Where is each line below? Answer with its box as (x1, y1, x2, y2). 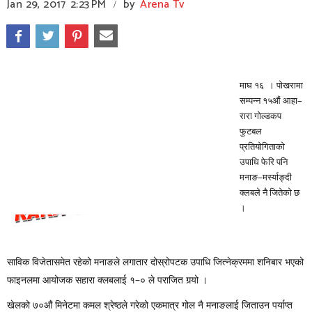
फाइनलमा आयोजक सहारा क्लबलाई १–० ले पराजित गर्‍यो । (7, 273, 208, 287)
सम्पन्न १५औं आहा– (240, 94, 302, 107)
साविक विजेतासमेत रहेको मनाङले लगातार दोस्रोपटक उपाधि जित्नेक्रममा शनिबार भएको (7, 255, 304, 269)
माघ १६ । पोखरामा (240, 79, 303, 91)
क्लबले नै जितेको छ (240, 186, 299, 198)
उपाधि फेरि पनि (240, 155, 288, 168)
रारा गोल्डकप (240, 109, 281, 122)
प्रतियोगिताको (240, 140, 285, 153)
